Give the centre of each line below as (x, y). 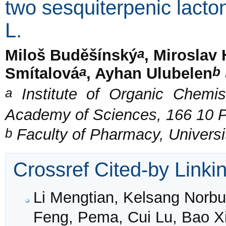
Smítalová (42, 73)
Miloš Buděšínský (71, 55)
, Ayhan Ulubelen (149, 73)
